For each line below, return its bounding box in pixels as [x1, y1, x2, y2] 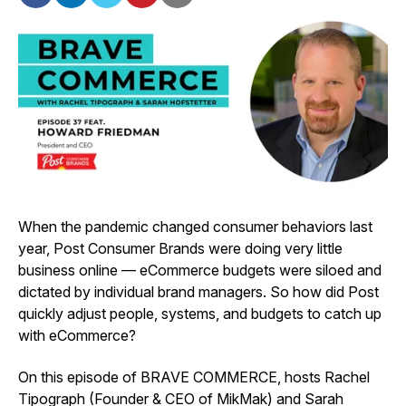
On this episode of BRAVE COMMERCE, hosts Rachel [18, 367, 370, 386]
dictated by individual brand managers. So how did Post [18, 282, 379, 301]
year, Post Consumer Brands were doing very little [18, 238, 343, 257]
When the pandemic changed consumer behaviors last [18, 217, 372, 236]
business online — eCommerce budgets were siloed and [18, 260, 382, 279]
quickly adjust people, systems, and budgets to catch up [18, 304, 382, 323]
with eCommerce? [18, 325, 136, 344]
